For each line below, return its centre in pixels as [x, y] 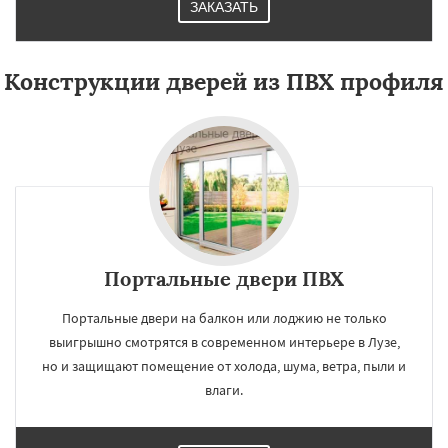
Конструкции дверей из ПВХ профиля [224, 81]
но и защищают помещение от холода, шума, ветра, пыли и [224, 366]
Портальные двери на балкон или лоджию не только [224, 318]
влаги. [224, 390]
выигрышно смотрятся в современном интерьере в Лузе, [224, 342]
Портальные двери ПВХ [224, 278]
